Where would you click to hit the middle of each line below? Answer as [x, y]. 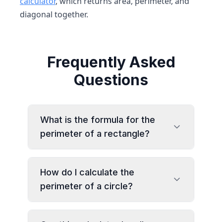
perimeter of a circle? [86, 186]
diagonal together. [54, 14]
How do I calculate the [87, 172]
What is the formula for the [98, 120]
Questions [111, 80]
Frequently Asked [111, 62]
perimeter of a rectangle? [95, 134]
